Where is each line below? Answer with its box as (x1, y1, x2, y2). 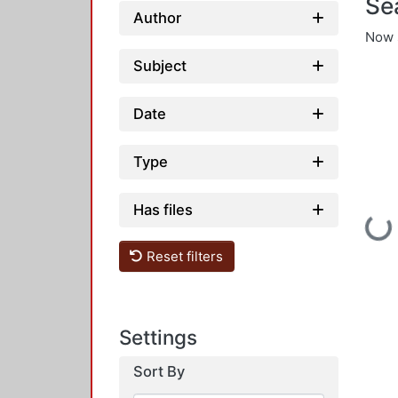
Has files (133, 201, 193, 219)
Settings (119, 325, 197, 350)
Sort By (133, 362, 185, 381)
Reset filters (143, 247, 224, 265)
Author (133, 9, 181, 27)
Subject (133, 57, 187, 75)
